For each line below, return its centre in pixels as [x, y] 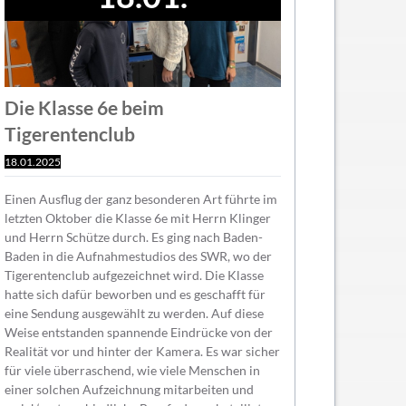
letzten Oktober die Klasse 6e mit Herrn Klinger [137, 218]
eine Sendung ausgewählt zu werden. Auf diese [134, 314]
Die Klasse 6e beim [84, 108]
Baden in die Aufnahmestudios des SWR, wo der [138, 256]
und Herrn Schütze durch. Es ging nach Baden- [133, 237]
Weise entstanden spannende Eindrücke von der [138, 333]
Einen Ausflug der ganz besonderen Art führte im [140, 199]
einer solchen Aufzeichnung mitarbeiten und [129, 390]
